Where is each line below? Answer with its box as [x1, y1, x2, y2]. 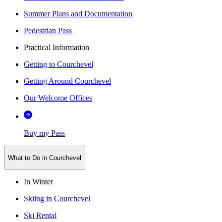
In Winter [24, 177, 53, 186]
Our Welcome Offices [24, 94, 92, 103]
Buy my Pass [24, 129, 65, 138]
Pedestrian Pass [24, 26, 72, 35]
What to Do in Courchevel [8, 154, 81, 162]
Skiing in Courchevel [24, 194, 90, 203]
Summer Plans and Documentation [24, 9, 132, 18]
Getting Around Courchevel [24, 77, 111, 86]
